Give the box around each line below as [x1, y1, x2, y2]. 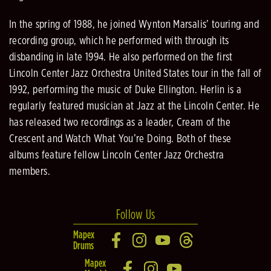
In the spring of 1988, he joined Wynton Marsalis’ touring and [9, 19, 259, 31]
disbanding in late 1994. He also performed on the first [9, 52, 233, 64]
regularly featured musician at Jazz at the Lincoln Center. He [9, 101, 260, 113]
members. [9, 166, 50, 178]
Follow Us [116, 206, 155, 223]
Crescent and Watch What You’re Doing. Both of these [9, 134, 232, 145]
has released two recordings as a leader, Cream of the [9, 117, 231, 129]
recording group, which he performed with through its [9, 36, 229, 47]
